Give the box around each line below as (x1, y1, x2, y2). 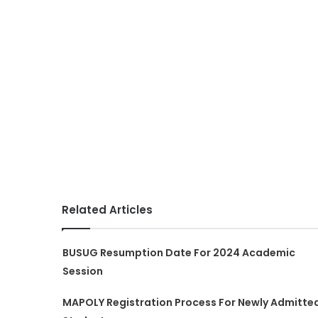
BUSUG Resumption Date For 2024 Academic (62, 245, 295, 260)
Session (62, 263, 103, 278)
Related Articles (62, 202, 153, 217)
